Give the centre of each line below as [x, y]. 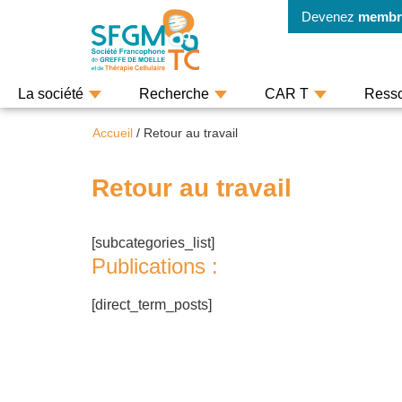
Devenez [330, 17]
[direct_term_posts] [152, 305]
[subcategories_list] [153, 243]
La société [51, 94]
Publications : [155, 266]
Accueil [113, 133]
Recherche [174, 94]
